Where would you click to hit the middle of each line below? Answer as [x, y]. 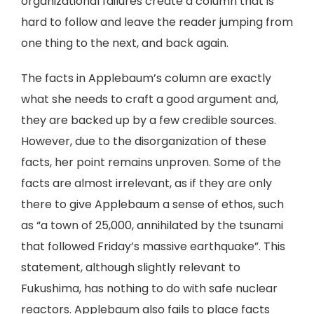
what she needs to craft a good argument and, [150, 99]
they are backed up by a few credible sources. [149, 120]
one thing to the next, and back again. [125, 43]
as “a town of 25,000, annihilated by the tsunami [152, 225]
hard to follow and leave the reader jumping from [157, 22]
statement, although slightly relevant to [131, 267]
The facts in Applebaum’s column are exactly [146, 78]
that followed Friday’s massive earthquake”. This [153, 246]
